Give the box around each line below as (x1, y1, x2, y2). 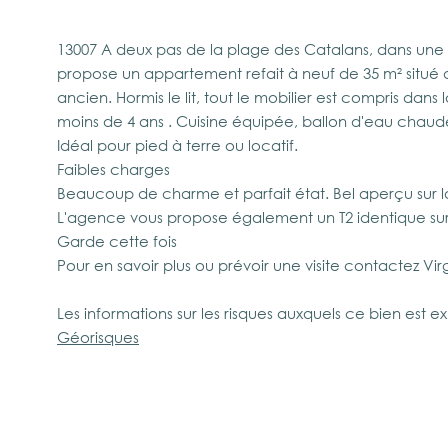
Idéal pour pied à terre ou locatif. (57, 134, 298, 155)
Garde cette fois (57, 230, 177, 251)
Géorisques (57, 326, 139, 347)
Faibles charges (57, 158, 170, 179)
